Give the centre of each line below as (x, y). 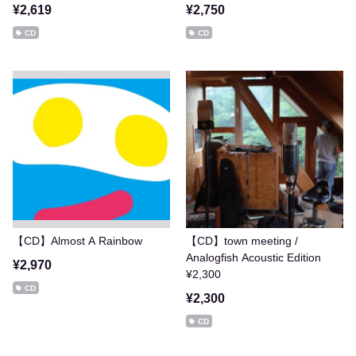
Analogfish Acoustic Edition (253, 257)
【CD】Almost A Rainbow (77, 241)
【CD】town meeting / (242, 241)
